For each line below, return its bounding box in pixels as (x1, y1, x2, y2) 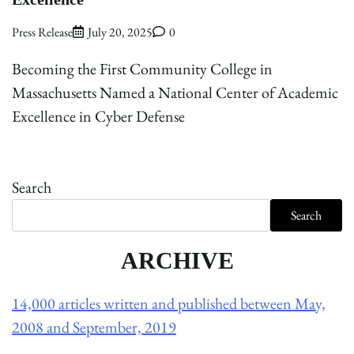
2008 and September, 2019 (12, 317, 176, 338)
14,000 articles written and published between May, (12, 293, 326, 314)
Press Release (12, 24, 73, 41)
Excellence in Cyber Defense (12, 106, 185, 127)
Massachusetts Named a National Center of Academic (12, 82, 338, 104)
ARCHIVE (120, 239, 234, 284)
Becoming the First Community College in (12, 58, 273, 80)
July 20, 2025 (88, 24, 153, 41)
